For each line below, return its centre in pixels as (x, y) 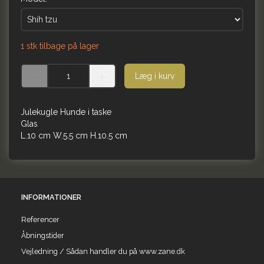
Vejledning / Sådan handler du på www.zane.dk (103, 251)
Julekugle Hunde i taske (66, 112)
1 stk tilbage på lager (60, 46)
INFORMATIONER (51, 197)
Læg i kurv (155, 76)
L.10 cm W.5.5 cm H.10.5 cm (74, 136)
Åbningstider (43, 235)
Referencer (40, 219)
